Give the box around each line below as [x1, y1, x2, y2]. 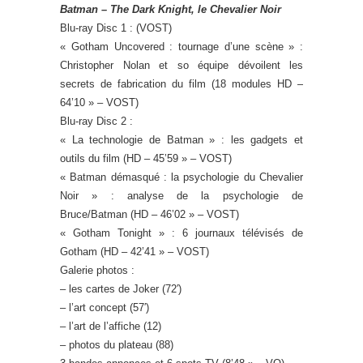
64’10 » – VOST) [60, 96, 139, 109]
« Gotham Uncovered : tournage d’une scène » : [60, 41, 303, 53]
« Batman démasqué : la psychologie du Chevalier [60, 171, 303, 184]
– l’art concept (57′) [60, 301, 149, 314]
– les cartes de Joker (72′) [60, 283, 181, 296]
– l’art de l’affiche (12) [60, 320, 161, 333]
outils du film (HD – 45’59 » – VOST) [60, 152, 232, 165]
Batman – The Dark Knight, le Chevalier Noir [60, 3, 281, 16]
